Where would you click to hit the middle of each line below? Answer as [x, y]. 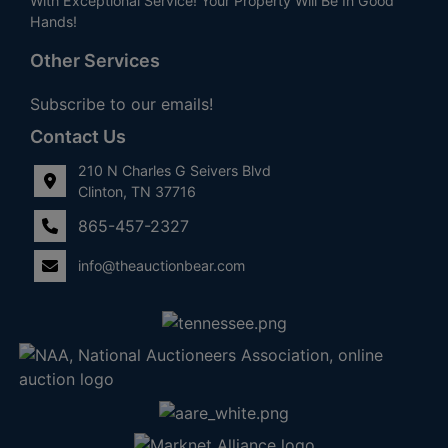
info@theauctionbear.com [161, 266]
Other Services [95, 60]
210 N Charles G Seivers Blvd [174, 170]
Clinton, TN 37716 [137, 191]
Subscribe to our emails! [121, 103]
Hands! [53, 21]
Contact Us [78, 136]
